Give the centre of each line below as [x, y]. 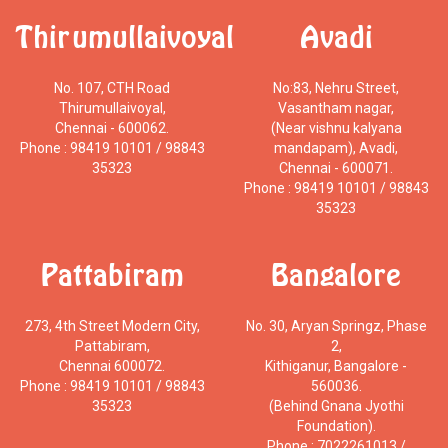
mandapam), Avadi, [336, 147]
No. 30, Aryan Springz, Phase [336, 325]
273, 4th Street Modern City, [112, 325]
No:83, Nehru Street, [336, 87]
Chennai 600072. [112, 365]
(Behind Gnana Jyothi [336, 405]
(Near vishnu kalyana [336, 127]
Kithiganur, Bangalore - [336, 365]
